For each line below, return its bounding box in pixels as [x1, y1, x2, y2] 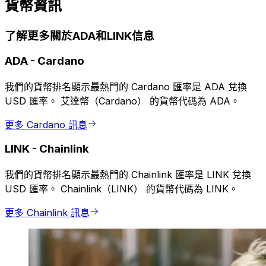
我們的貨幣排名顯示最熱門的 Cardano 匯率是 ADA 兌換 [5, 80, 247, 93]
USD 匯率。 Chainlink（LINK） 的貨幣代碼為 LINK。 [5, 183, 238, 195]
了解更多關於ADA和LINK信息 [5, 29, 154, 43]
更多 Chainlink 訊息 [5, 207, 90, 219]
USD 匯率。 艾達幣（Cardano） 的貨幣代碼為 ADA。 [5, 94, 240, 107]
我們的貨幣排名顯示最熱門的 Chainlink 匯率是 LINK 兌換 [5, 169, 251, 181]
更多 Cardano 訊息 [5, 118, 87, 131]
